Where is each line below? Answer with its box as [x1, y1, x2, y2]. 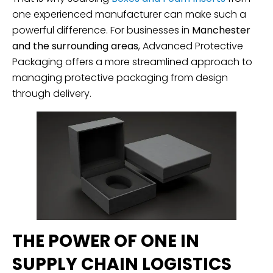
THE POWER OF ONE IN [12, 229, 199, 253]
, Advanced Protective [138, 38, 243, 53]
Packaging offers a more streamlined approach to [12, 54, 252, 69]
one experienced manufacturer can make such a [12, 7, 246, 21]
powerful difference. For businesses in [12, 23, 192, 37]
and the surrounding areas [12, 38, 138, 53]
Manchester [192, 23, 250, 37]
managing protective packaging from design [12, 70, 228, 85]
